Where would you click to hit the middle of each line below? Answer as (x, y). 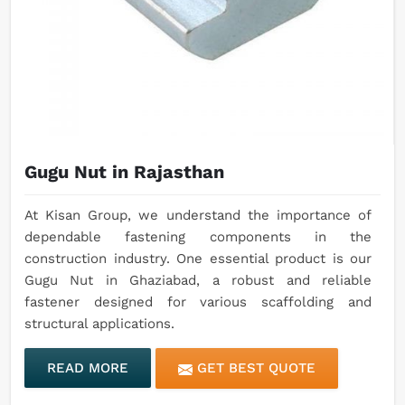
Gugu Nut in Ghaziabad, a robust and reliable (198, 281)
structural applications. (99, 324)
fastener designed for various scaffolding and (198, 302)
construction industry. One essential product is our (198, 259)
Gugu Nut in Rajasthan (124, 172)
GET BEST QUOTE (254, 368)
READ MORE (88, 368)
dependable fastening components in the (198, 237)
